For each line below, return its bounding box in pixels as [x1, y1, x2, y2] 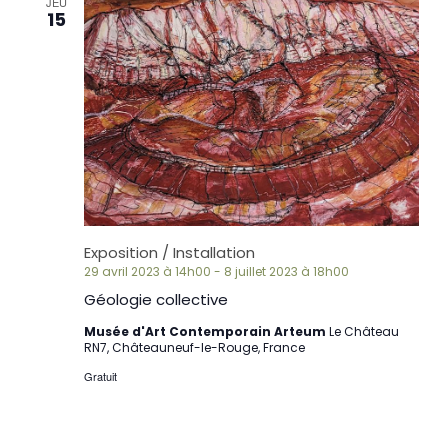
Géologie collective [83, 289, 228, 311]
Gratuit [83, 368, 117, 385]
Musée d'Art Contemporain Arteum [83, 323, 329, 341]
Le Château [328, 323, 399, 341]
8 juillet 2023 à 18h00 [223, 263, 349, 281]
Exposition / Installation [83, 242, 255, 264]
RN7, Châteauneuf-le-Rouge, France [83, 339, 305, 357]
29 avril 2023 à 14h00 [83, 263, 211, 281]
